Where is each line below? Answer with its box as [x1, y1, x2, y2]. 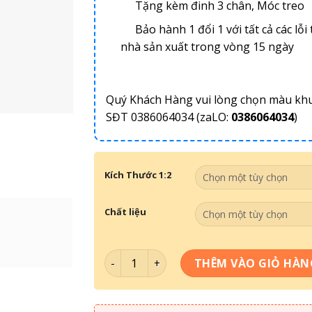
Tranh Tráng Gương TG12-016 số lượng [103, 250, 302, 264]
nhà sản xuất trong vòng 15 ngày [120, 39, 294, 55]
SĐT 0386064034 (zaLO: [105, 109, 231, 125]
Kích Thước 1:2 [104, 169, 171, 182]
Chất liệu [104, 205, 146, 219]
